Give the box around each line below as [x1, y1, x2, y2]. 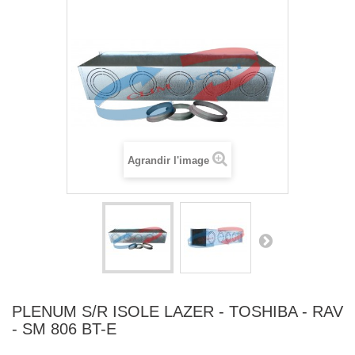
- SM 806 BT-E [12, 320, 116, 338]
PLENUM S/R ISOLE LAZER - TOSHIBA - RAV [12, 303, 343, 320]
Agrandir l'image [128, 155, 209, 166]
